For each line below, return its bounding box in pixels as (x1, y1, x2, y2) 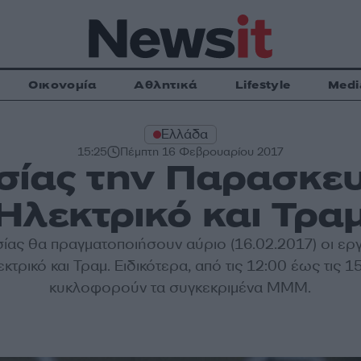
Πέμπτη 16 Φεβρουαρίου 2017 (119, 144, 284, 160)
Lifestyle (234, 77, 291, 93)
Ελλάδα (160, 126, 208, 143)
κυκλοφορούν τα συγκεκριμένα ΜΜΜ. (49, 278, 312, 297)
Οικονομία (28, 77, 98, 93)
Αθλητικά (134, 77, 198, 93)
